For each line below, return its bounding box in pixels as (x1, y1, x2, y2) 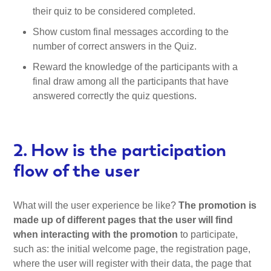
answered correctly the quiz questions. (33, 91, 197, 102)
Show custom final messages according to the (33, 27, 229, 38)
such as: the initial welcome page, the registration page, (13, 243, 251, 254)
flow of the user (13, 159, 140, 183)
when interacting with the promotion (13, 229, 178, 240)
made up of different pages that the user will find (13, 214, 233, 225)
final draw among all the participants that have (33, 76, 229, 87)
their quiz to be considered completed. (33, 5, 196, 16)
